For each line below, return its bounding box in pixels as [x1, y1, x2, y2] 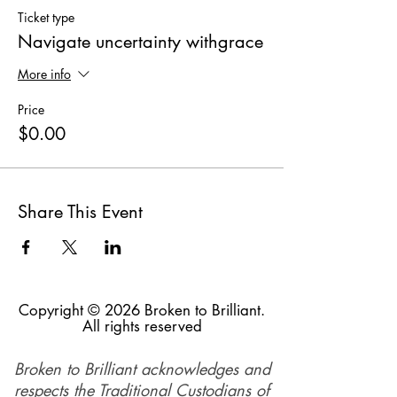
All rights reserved [82, 316, 202, 336]
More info [18, 66, 71, 83]
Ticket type [18, 9, 74, 26]
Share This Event [18, 200, 143, 223]
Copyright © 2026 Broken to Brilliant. [19, 300, 265, 320]
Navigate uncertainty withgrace [18, 30, 263, 53]
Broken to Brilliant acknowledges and [13, 358, 270, 379]
